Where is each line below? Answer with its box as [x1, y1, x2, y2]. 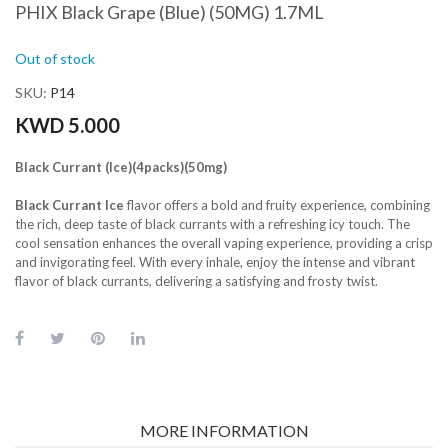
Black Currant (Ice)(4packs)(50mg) [15, 158, 227, 175]
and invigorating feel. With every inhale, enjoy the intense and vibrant [15, 253, 415, 270]
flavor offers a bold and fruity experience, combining [124, 196, 430, 213]
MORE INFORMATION [139, 420, 309, 440]
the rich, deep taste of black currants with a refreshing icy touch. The [15, 215, 410, 232]
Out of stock [15, 49, 95, 67]
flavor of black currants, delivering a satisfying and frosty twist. [15, 272, 378, 289]
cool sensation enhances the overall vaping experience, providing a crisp [15, 234, 433, 251]
